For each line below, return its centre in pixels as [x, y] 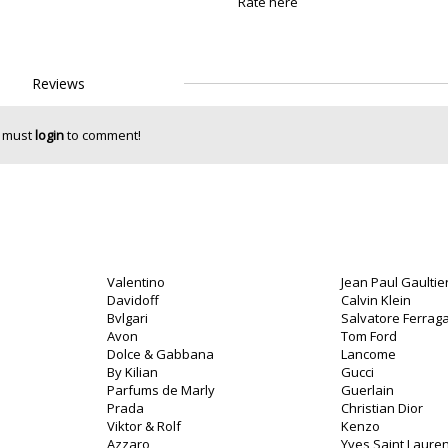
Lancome [368, 354]
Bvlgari [127, 318]
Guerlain [367, 390]
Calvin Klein [376, 300]
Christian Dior [382, 408]
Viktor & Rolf [144, 426]
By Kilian [132, 372]
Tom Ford [369, 336]
